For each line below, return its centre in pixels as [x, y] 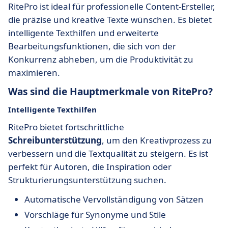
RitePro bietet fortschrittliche [66, 127]
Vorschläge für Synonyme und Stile [95, 215]
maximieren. [34, 73]
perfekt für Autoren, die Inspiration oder [90, 167]
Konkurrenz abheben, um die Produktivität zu [101, 59]
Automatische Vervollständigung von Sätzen [114, 199]
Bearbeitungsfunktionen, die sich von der [92, 46]
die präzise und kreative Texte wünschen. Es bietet [110, 20]
